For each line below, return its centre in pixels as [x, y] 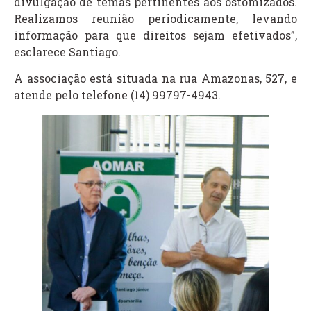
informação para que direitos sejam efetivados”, [155, 35]
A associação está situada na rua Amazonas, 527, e [155, 78]
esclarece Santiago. [67, 51]
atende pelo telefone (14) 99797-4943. [117, 94]
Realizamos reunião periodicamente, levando [155, 18]
